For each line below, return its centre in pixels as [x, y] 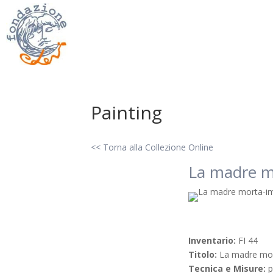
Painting [127, 113]
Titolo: [204, 255]
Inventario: [214, 241]
